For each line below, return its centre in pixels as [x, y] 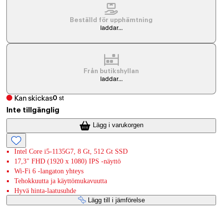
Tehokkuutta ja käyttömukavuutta [61, 181]
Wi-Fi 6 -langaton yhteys [49, 171]
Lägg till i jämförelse [116, 200]
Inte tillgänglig [33, 110]
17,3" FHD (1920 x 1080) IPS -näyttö [68, 161]
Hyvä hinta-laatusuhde [45, 191]
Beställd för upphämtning [111, 20]
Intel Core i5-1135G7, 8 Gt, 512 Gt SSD [71, 151]
